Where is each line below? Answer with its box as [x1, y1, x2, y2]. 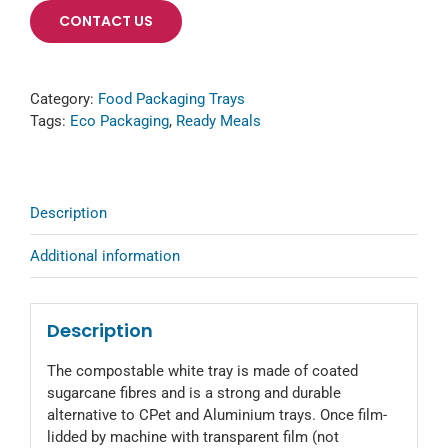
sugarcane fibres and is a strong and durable [46, 384, 341, 403]
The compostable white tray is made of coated [46, 362, 358, 381]
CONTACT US [59, 10, 153, 31]
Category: [30, 89, 98, 108]
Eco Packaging [70, 111, 169, 130]
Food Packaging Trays [98, 89, 245, 108]
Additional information [30, 246, 180, 265]
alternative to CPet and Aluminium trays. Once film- [46, 406, 387, 425]
